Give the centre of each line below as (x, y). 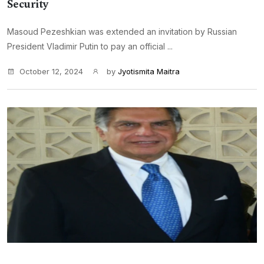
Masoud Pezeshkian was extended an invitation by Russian (122, 32)
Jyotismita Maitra (149, 71)
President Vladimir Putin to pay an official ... (90, 46)
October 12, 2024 (51, 71)
